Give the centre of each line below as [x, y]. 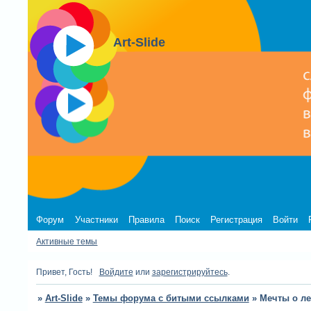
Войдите [116, 272]
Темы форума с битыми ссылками [171, 299]
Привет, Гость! [65, 272]
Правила [146, 219]
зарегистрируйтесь [190, 272]
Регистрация [237, 219]
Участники [96, 219]
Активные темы [67, 241]
